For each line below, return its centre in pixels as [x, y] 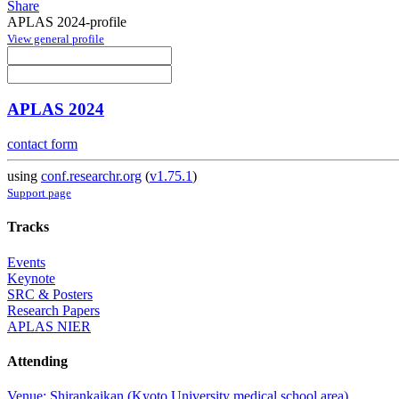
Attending [37, 361]
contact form [42, 144]
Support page [39, 193]
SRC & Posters [50, 294]
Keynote [31, 278]
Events [26, 262]
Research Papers [53, 310]
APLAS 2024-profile [67, 21]
